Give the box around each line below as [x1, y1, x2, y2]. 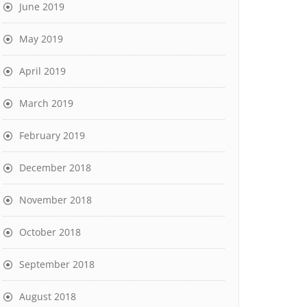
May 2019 [19, 32, 63, 45]
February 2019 [19, 129, 85, 142]
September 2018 [19, 258, 95, 271]
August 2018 [19, 290, 76, 303]
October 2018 [19, 225, 81, 238]
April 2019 [19, 64, 66, 77]
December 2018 [19, 161, 91, 174]
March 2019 [19, 97, 73, 110]
